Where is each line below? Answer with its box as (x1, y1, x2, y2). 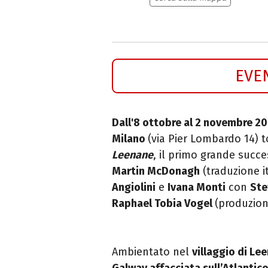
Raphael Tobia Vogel (112, 196, 215, 210)
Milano (112, 132, 148, 145)
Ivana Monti (167, 180, 226, 194)
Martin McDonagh (112, 164, 200, 178)
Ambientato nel (112, 245, 192, 258)
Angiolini (112, 180, 156, 194)
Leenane (112, 148, 153, 162)
